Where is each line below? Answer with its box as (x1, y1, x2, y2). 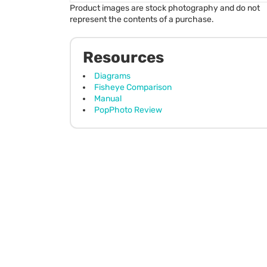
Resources (83, 48, 164, 67)
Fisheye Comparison (94, 82, 172, 92)
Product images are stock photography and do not (70, 2, 260, 13)
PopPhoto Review (94, 104, 162, 115)
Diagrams (94, 70, 131, 81)
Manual (94, 93, 122, 104)
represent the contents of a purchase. (70, 14, 214, 24)
